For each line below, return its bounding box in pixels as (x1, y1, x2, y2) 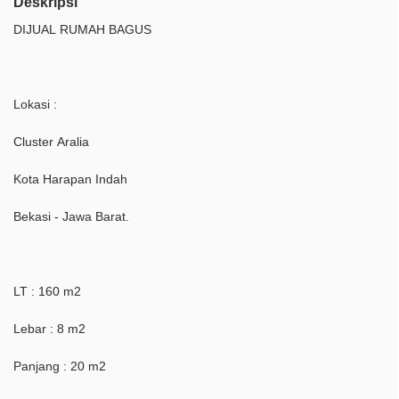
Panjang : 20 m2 (13, 359, 106, 374)
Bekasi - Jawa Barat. (13, 209, 129, 224)
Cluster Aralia (13, 134, 89, 150)
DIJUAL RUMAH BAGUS (13, 22, 151, 37)
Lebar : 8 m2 (13, 322, 85, 337)
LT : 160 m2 (13, 284, 81, 299)
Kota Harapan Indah (13, 172, 127, 187)
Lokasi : (13, 97, 57, 112)
